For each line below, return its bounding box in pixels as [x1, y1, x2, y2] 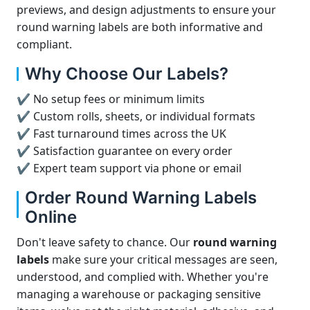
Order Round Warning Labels [25, 188, 257, 208]
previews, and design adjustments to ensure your [17, 2, 276, 17]
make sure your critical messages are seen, [49, 252, 277, 267]
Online [25, 207, 77, 227]
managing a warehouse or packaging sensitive [17, 286, 261, 302]
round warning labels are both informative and [17, 19, 263, 35]
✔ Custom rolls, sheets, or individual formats [17, 109, 255, 124]
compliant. [17, 37, 72, 52]
